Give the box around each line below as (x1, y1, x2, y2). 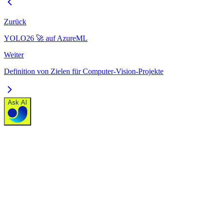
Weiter (4, 50, 24, 59)
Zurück (4, 17, 26, 26)
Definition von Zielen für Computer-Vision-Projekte (4, 67, 163, 75)
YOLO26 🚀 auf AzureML (4, 34, 88, 42)
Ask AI (8, 98, 27, 106)
